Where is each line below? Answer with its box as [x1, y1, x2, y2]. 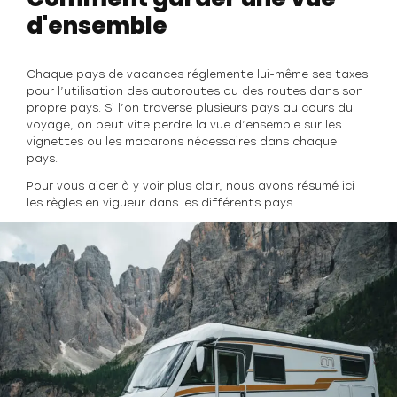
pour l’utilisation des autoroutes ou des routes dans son [27, 85, 363, 97]
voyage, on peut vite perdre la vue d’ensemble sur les [27, 119, 341, 131]
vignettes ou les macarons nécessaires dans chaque [27, 136, 337, 148]
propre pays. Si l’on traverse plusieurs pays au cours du [27, 102, 353, 114]
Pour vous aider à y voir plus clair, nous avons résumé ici [27, 180, 354, 192]
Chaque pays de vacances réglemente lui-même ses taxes [27, 68, 368, 81]
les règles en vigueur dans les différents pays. [27, 197, 295, 209]
